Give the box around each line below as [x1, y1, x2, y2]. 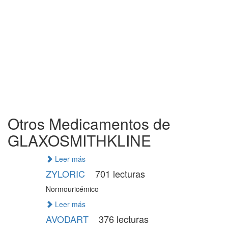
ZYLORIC [45, 167, 88, 180]
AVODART [45, 212, 91, 225]
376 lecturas [96, 212, 149, 225]
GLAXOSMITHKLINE [8, 129, 151, 151]
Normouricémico [45, 184, 99, 194]
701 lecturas [92, 167, 145, 180]
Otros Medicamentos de [8, 112, 170, 134]
